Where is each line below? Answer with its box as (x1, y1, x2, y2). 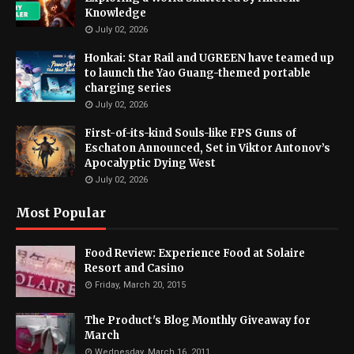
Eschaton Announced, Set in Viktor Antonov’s (85, 141, 330, 156)
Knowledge (85, 6, 146, 21)
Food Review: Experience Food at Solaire (85, 247, 305, 261)
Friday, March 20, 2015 (95, 280, 186, 291)
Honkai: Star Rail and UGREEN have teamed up (85, 51, 334, 66)
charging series (85, 81, 171, 96)
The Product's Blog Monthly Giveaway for (85, 314, 311, 328)
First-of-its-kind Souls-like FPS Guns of (85, 126, 296, 141)
